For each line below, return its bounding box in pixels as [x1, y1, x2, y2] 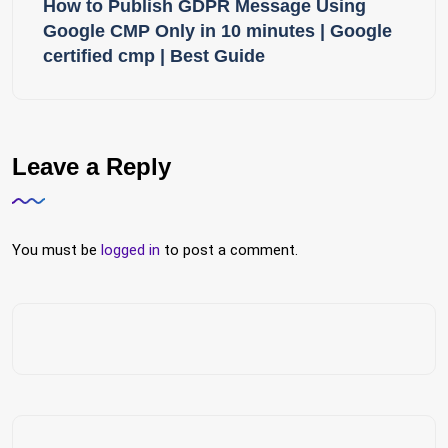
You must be [12, 241, 101, 259]
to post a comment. [160, 241, 298, 259]
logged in [101, 241, 160, 259]
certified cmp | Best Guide [43, 46, 265, 66]
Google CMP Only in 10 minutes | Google [43, 21, 392, 41]
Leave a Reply [12, 153, 171, 180]
